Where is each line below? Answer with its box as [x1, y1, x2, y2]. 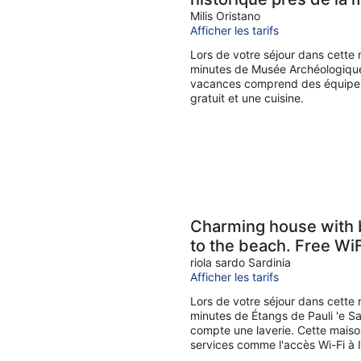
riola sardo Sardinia [190, 255, 291, 269]
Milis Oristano [190, 9, 260, 23]
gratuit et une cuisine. [190, 91, 304, 105]
